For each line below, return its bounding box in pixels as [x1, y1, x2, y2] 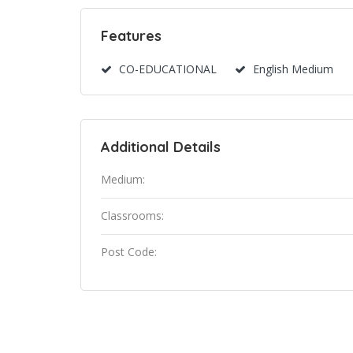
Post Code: [101, 244, 157, 259]
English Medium [252, 61, 333, 76]
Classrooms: [101, 208, 164, 223]
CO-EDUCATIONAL [119, 61, 217, 76]
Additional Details [101, 138, 221, 156]
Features [101, 27, 162, 45]
